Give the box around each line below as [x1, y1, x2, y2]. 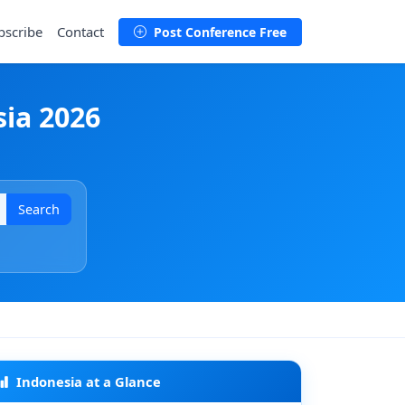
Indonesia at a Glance [16, 372, 161, 391]
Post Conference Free [150, 23, 287, 41]
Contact [57, 23, 104, 41]
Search [18, 201, 60, 218]
